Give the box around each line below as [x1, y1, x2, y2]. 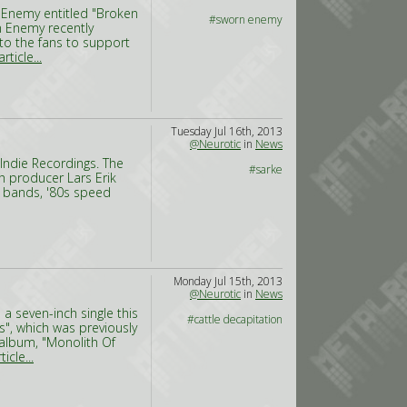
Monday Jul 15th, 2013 [174, 273, 283, 289]
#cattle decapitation [187, 312, 283, 327]
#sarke [249, 162, 283, 177]
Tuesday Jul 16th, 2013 [171, 124, 283, 139]
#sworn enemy [209, 12, 283, 27]
